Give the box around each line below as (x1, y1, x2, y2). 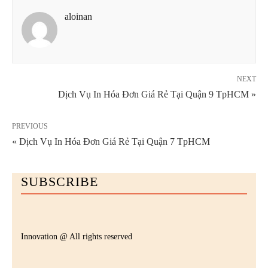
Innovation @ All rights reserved (21, 232, 132, 242)
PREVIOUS (12, 122, 48, 131)
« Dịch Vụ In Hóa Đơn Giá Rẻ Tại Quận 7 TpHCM (12, 136, 210, 147)
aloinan (65, 11, 92, 22)
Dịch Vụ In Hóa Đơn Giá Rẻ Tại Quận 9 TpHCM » (58, 89, 256, 100)
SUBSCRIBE (21, 174, 98, 190)
